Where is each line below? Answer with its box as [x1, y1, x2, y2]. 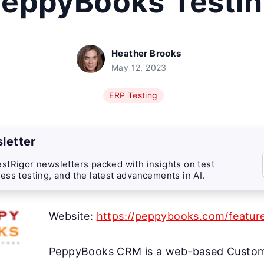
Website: [49, 210, 97, 222]
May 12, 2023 [111, 62, 167, 72]
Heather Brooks [111, 48, 181, 59]
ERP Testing [109, 90, 158, 100]
